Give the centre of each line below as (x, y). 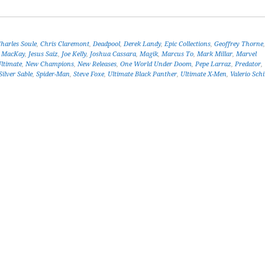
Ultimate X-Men (203, 74)
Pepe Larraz (213, 64)
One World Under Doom (156, 64)
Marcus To (177, 54)
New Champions (50, 64)
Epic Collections (188, 44)
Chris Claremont (65, 44)
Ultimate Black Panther (142, 74)
